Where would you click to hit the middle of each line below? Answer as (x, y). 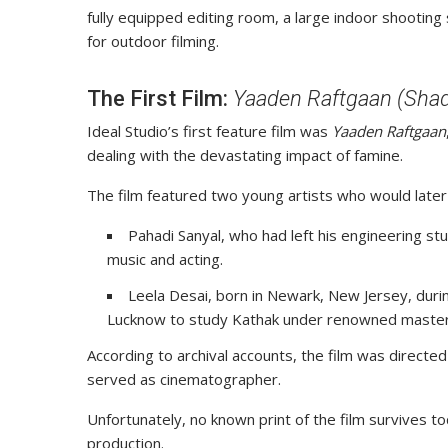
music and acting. (165, 259)
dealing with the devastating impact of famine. (245, 155)
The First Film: (160, 99)
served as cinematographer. (184, 379)
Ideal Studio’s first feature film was (209, 131)
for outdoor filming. (153, 41)
